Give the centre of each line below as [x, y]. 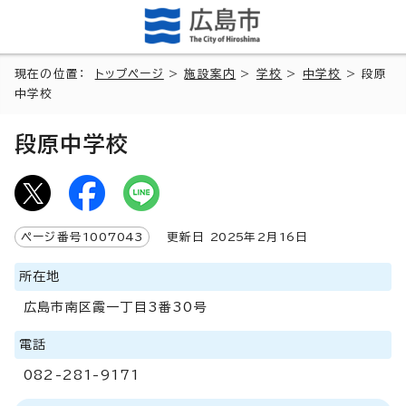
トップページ [129, 73]
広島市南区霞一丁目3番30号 [116, 307]
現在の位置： [55, 73]
